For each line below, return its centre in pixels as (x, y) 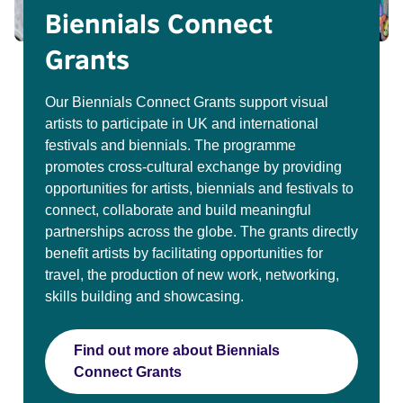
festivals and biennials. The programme (170, 145)
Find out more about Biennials (177, 350)
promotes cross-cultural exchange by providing (193, 166)
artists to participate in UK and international (182, 123)
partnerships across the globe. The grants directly (201, 231)
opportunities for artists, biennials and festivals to (199, 188)
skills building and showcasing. (144, 296)
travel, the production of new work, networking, (192, 274)
